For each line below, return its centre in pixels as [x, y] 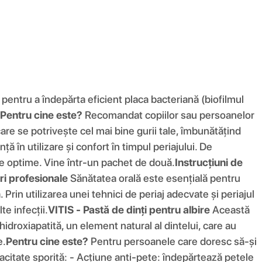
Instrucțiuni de [209, 162]
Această [230, 209]
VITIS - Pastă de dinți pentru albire [129, 209]
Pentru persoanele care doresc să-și [173, 241]
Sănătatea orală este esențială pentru [154, 178]
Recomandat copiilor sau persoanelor [168, 115]
